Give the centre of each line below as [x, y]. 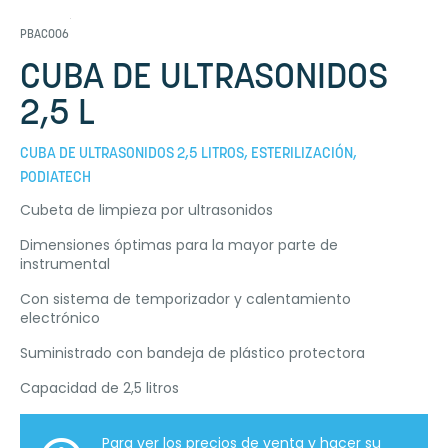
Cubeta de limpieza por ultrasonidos [146, 210]
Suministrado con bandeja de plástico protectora [192, 353]
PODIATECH [55, 179]
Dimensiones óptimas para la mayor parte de [179, 245]
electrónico [60, 318]
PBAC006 [44, 35]
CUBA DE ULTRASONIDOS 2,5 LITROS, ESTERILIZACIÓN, [188, 155]
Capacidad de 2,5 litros [99, 388]
